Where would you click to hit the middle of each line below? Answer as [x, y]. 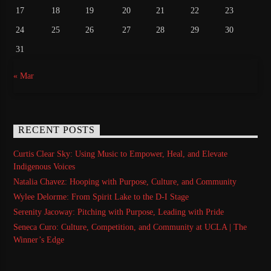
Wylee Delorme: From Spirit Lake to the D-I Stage [101, 197]
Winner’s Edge [39, 240]
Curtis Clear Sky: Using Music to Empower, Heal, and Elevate [121, 154]
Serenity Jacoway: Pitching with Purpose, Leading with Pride [119, 212]
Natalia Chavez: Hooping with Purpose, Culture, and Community [125, 181]
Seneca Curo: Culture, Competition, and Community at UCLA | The [130, 227]
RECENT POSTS [57, 130]
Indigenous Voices [44, 166]
